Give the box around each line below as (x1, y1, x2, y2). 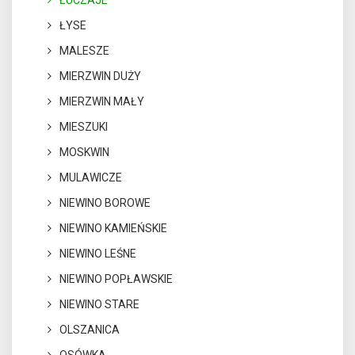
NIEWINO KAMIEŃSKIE (59, 222, 167, 235)
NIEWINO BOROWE (59, 197, 151, 209)
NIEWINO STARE (59, 298, 139, 311)
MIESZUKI (59, 120, 108, 133)
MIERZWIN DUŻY (59, 70, 141, 82)
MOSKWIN (59, 146, 109, 158)
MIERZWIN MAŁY (59, 95, 144, 108)
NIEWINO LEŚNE (59, 247, 136, 260)
